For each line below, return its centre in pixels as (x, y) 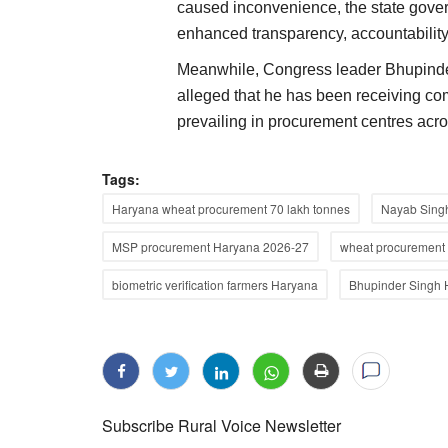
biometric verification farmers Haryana (215, 284)
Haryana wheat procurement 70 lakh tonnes (231, 208)
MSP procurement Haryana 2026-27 (210, 246)
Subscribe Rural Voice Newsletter (221, 425)
